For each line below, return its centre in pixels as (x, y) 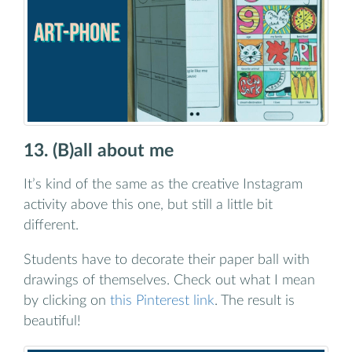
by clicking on (67, 300)
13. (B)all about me (99, 150)
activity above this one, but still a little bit (148, 205)
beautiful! (52, 321)
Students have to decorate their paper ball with (167, 259)
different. (51, 225)
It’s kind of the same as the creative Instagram (163, 185)
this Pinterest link (162, 300)
